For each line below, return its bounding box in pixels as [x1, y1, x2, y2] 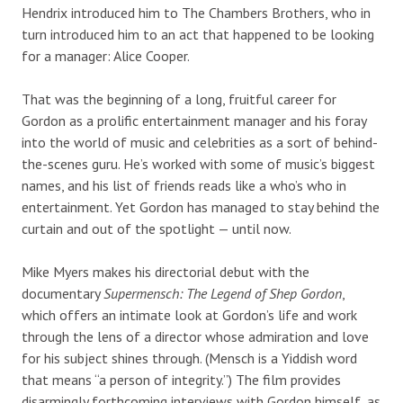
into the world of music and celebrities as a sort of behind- [22, 132, 378, 151]
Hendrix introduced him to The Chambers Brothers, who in [22, 3, 371, 22]
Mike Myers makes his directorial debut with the [22, 262, 309, 281]
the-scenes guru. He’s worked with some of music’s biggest [22, 154, 375, 173]
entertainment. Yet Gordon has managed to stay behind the [22, 197, 380, 216]
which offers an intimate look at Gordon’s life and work [22, 305, 357, 324]
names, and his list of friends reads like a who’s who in [22, 175, 346, 194]
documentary [22, 283, 103, 302]
